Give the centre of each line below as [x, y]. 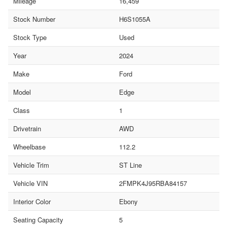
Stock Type [30, 37]
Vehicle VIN [30, 183]
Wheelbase [29, 147]
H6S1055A [135, 19]
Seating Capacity [38, 220]
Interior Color [32, 202]
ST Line [130, 165]
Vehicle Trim [31, 165]
